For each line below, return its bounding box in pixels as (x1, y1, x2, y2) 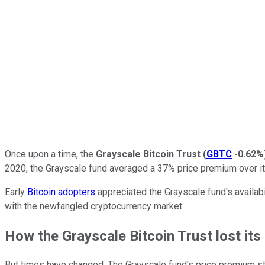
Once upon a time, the (5, 148, 96, 160)
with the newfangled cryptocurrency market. (5, 200, 184, 212)
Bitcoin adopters (27, 186, 95, 198)
